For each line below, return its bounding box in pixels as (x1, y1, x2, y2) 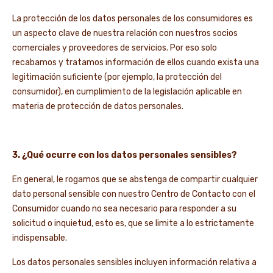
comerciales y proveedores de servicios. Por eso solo (12, 43, 217, 53)
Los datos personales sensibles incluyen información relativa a (12, 257, 257, 268)
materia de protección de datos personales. (12, 101, 183, 112)
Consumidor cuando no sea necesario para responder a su (12, 204, 236, 214)
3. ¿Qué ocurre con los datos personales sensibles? (12, 150, 237, 160)
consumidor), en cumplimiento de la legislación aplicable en (12, 87, 242, 97)
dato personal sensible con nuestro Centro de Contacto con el (12, 189, 255, 199)
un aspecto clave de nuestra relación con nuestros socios (12, 28, 238, 38)
